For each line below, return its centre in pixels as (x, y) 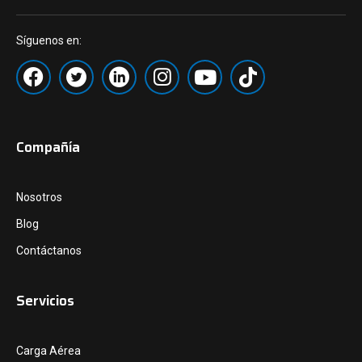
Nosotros (39, 198)
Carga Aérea (48, 351)
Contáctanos (49, 251)
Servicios (45, 301)
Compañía (48, 147)
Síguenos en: (49, 41)
